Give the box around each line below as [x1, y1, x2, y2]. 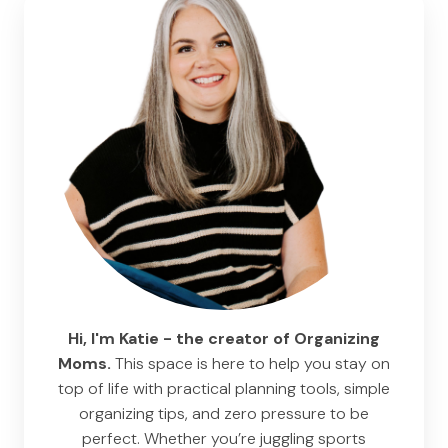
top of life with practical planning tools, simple [58, 377, 390, 399]
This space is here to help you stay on [111, 352, 390, 374]
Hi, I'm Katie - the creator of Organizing [68, 327, 380, 349]
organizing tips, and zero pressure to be [79, 402, 369, 424]
